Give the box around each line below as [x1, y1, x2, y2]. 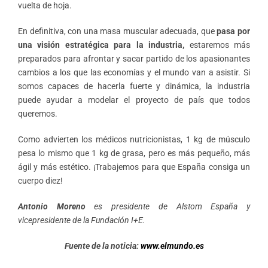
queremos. [18, 108, 57, 118]
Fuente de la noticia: [64, 240, 141, 251]
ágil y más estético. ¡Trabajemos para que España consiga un [18, 162, 250, 172]
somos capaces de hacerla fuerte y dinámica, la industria [18, 81, 250, 91]
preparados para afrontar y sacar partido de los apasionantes [18, 53, 250, 63]
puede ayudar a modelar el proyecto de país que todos [18, 95, 250, 105]
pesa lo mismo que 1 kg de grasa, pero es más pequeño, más [18, 148, 250, 158]
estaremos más [184, 39, 251, 50]
